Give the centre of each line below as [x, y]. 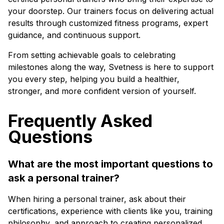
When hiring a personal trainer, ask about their [97, 199]
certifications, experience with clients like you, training [110, 211]
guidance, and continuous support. [74, 35]
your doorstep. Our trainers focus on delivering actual [111, 11]
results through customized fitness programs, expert [108, 23]
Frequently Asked [80, 121]
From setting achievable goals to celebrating [92, 55]
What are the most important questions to [110, 164]
